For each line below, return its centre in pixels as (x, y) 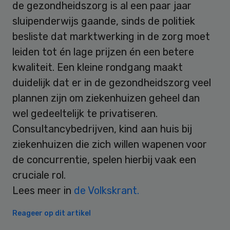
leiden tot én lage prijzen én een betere (103, 52)
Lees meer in (43, 190)
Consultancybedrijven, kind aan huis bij (102, 129)
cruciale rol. (39, 175)
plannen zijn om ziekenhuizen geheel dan (106, 98)
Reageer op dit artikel (52, 213)
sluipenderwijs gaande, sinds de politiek (104, 21)
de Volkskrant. (107, 190)
